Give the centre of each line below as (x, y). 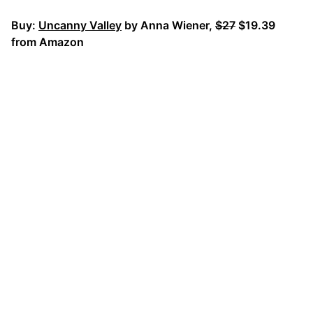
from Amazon (48, 42)
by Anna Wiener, (168, 25)
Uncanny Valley (80, 25)
